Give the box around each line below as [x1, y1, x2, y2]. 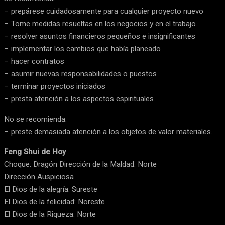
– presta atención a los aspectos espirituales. [4, 93, 155, 105]
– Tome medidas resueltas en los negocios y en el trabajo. [4, 18, 197, 30]
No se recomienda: [4, 114, 67, 125]
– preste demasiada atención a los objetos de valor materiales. [4, 126, 212, 138]
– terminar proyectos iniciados [4, 81, 105, 92]
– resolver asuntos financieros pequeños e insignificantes [4, 31, 195, 42]
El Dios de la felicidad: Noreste [4, 196, 105, 208]
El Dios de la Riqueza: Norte [4, 209, 96, 220]
